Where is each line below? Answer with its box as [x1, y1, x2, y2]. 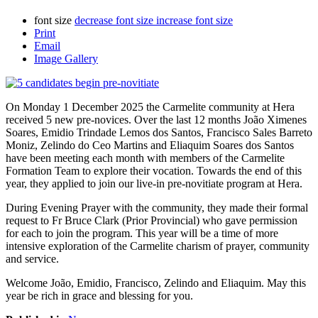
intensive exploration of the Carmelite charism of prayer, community [6, 239, 309, 252]
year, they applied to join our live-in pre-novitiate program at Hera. [6, 177, 302, 190]
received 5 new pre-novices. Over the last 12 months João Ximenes [6, 113, 307, 126]
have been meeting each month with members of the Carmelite [6, 151, 285, 164]
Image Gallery [34, 52, 98, 65]
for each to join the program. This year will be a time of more [6, 226, 278, 239]
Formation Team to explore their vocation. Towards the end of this [6, 164, 302, 177]
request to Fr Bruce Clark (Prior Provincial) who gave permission [6, 214, 297, 226]
